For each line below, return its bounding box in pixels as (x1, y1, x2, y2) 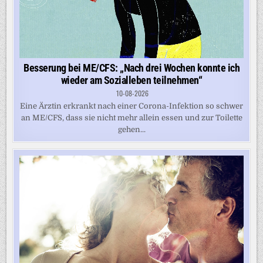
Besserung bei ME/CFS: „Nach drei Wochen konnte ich (23, 62, 240, 75)
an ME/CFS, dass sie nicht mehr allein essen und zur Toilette (21, 113, 242, 123)
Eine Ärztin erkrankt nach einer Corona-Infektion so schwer (20, 102, 243, 111)
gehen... (117, 125, 146, 134)
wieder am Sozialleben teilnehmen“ (60, 74, 203, 87)
